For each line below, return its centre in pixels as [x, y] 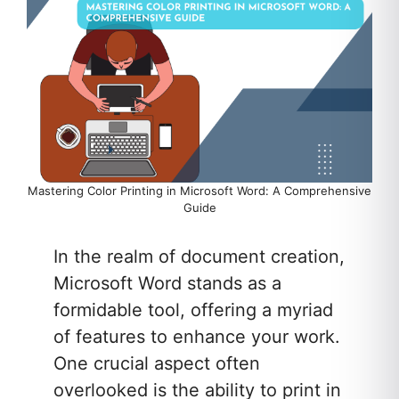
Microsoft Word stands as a [167, 284]
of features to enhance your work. [197, 337]
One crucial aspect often [157, 364]
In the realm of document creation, [199, 257]
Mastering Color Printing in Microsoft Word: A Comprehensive [199, 191]
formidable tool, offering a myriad [193, 310]
